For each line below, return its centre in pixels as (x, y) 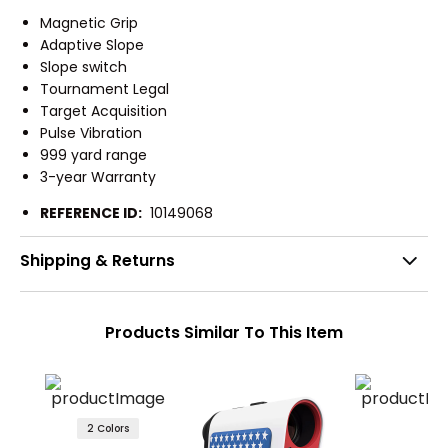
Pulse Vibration (91, 132)
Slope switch (83, 66)
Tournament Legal (104, 88)
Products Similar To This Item (224, 332)
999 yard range (93, 154)
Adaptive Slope (92, 44)
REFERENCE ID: (91, 212)
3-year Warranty (98, 176)
